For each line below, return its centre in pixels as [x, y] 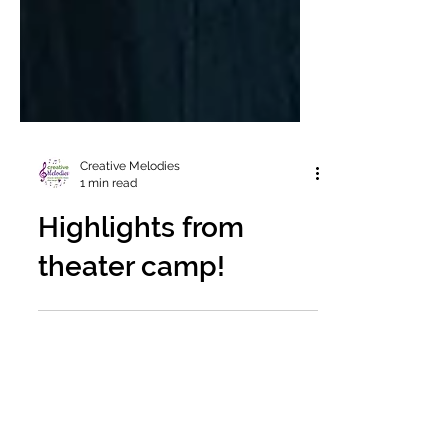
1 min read [108, 222]
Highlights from [141, 267]
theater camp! [131, 306]
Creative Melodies [130, 206]
